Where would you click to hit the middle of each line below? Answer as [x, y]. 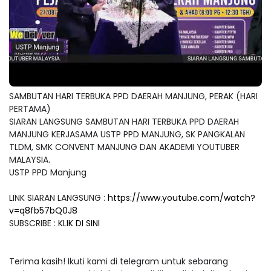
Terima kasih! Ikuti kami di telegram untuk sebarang [119, 260]
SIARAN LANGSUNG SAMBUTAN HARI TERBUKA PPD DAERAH [124, 121]
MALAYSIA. [30, 159]
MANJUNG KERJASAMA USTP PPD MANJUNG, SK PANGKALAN [127, 133]
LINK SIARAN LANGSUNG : [58, 197]
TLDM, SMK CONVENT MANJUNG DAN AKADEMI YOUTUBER [124, 146]
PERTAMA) [30, 108]
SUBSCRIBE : [34, 222]
